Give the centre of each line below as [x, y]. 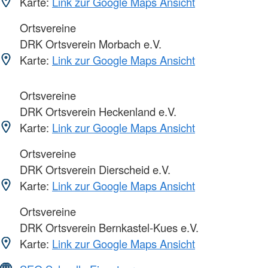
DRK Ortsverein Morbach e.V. [89, 43]
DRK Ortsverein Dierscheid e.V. [94, 169]
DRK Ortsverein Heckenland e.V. [97, 111]
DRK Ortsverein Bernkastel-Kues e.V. [108, 227]
